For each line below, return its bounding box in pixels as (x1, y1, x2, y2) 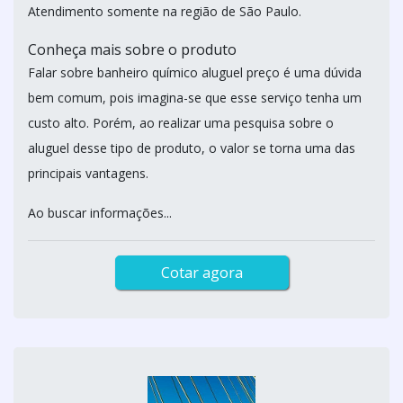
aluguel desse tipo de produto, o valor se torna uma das (28, 139, 355, 157)
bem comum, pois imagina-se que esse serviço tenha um (28, 89, 362, 106)
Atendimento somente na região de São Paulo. (28, 3, 301, 20)
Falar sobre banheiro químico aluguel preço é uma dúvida (28, 64, 362, 81)
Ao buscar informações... (28, 204, 172, 221)
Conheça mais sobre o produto (28, 40, 237, 59)
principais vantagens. (28, 165, 148, 182)
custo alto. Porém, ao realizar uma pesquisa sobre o (28, 114, 334, 131)
